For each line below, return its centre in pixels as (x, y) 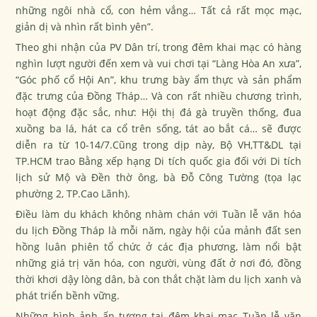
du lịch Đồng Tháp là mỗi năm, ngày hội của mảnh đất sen (158, 230)
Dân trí (141, 47)
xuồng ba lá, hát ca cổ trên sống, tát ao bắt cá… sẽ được (158, 128)
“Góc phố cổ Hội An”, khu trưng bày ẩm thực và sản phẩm (158, 79)
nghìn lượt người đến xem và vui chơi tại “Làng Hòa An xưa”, (158, 63)
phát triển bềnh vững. (68, 295)
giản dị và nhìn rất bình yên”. (85, 26)
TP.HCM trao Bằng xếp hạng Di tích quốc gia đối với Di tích (158, 161)
